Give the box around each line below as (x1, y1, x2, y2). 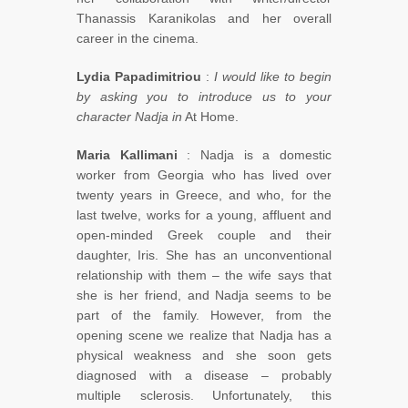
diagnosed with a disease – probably (76, 368, 331, 383)
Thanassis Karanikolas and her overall (76, 11, 331, 26)
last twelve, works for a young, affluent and (76, 208, 331, 223)
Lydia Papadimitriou (76, 69, 201, 85)
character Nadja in (76, 109, 182, 125)
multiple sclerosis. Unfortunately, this (76, 388, 331, 403)
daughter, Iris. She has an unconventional (76, 248, 331, 263)
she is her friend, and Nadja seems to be (76, 288, 331, 303)
